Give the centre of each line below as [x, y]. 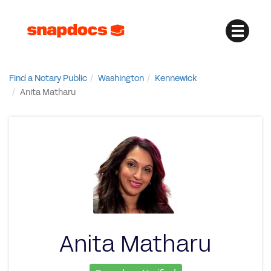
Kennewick [176, 78]
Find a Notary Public [48, 78]
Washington [121, 78]
